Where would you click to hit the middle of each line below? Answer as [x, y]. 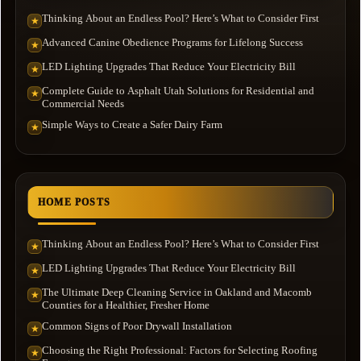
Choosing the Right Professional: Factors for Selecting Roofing [180, 350]
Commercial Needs [83, 103]
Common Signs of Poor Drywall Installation [137, 326]
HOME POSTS [74, 202]
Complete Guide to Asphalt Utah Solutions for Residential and [178, 90]
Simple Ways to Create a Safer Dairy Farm [132, 124]
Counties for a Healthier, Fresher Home [126, 305]
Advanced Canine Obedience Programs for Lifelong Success [172, 42]
